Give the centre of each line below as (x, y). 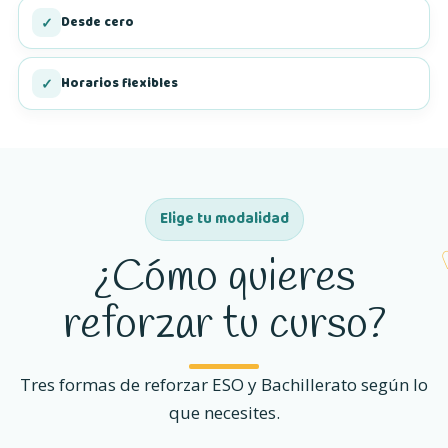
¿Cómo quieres (224, 278)
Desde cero (97, 22)
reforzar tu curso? (224, 325)
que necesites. (224, 412)
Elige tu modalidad (224, 219)
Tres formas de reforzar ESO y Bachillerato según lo (224, 384)
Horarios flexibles (119, 83)
